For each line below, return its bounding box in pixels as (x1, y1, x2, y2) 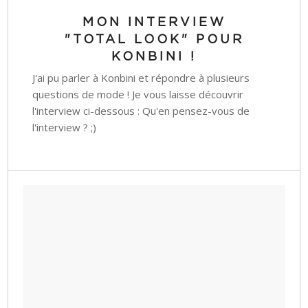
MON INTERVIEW (82, 16, 226, 29)
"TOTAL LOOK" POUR (64, 33, 244, 46)
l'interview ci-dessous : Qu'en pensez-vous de (32, 103, 250, 118)
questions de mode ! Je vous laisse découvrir (32, 87, 244, 101)
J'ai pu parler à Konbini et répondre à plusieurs (32, 70, 250, 85)
